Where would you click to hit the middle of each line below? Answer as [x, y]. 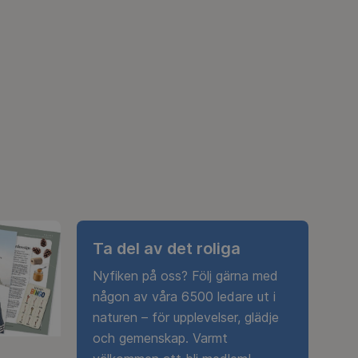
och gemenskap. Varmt [160, 338]
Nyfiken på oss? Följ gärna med [185, 276]
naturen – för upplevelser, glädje [186, 318]
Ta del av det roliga [167, 248]
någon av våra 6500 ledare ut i [184, 297]
